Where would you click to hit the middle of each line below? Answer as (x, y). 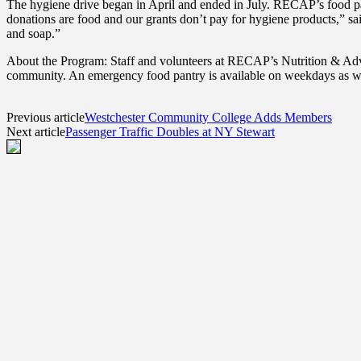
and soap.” (33, 33)
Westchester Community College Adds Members (208, 117)
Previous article (46, 117)
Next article (36, 131)
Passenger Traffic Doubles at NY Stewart (170, 131)
